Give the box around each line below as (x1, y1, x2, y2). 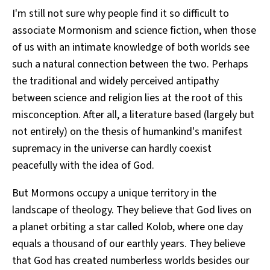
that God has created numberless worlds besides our (12, 253, 250, 269)
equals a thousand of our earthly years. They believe (12, 236, 245, 252)
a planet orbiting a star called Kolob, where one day (12, 219, 243, 235)
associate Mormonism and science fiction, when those (12, 23, 256, 39)
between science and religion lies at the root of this (12, 90, 243, 106)
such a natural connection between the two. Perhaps (12, 57, 248, 72)
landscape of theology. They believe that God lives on (12, 202, 251, 218)
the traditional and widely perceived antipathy (12, 74, 219, 89)
